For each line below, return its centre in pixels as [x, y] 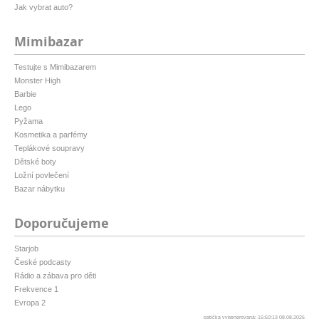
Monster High [37, 81]
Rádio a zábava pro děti [55, 276]
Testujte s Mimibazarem [55, 67]
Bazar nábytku [40, 189]
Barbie [25, 94]
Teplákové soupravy [49, 148]
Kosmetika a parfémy [51, 135]
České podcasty [43, 262]
